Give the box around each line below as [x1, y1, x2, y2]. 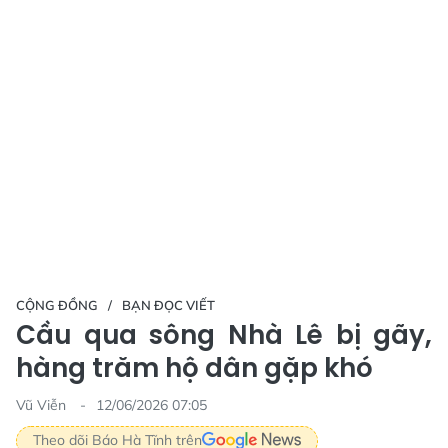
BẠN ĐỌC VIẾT [122, 296, 215, 313]
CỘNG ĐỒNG [16, 296, 98, 313]
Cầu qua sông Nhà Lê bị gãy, [16, 316, 432, 353]
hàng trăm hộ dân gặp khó [16, 349, 373, 386]
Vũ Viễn [16, 395, 70, 414]
